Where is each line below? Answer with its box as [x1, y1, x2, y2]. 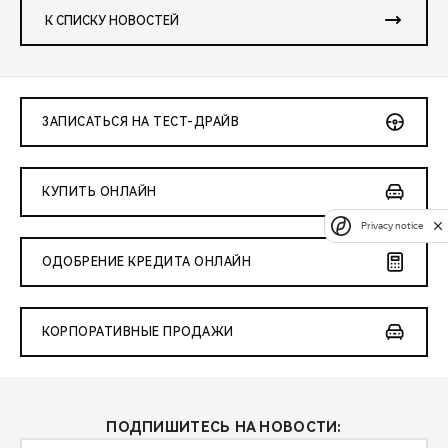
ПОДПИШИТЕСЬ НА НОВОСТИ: [106, 419, 342, 436]
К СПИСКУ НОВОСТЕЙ [45, 14, 179, 29]
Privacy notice [361, 220, 423, 232]
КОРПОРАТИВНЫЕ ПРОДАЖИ [42, 325, 234, 340]
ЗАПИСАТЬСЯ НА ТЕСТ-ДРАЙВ [42, 115, 239, 130]
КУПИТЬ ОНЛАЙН [42, 185, 157, 200]
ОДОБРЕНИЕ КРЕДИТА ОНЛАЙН [42, 255, 251, 270]
